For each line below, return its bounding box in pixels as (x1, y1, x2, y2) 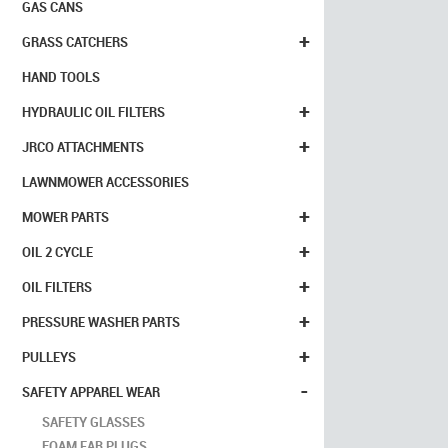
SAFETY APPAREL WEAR (22, 383, 160, 401)
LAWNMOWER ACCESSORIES (22, 173, 189, 191)
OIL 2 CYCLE (22, 243, 93, 261)
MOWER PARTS (22, 208, 109, 226)
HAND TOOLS (22, 68, 100, 86)
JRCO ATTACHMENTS (22, 138, 144, 156)
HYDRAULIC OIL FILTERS (22, 103, 165, 121)
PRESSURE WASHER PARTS (22, 313, 180, 331)
